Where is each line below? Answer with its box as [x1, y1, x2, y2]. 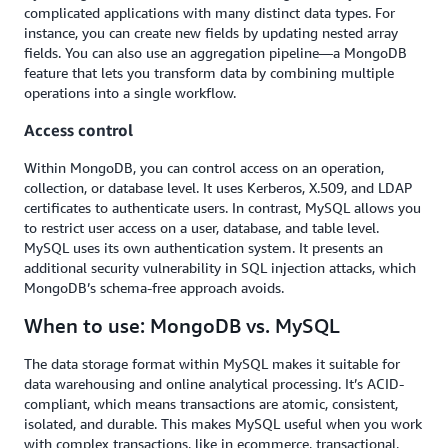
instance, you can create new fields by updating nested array [24, 23, 398, 41]
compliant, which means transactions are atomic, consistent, [24, 395, 398, 413]
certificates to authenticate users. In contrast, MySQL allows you [24, 199, 421, 217]
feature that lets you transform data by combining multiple [24, 63, 394, 81]
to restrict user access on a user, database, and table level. [24, 219, 379, 237]
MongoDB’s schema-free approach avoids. [24, 279, 284, 297]
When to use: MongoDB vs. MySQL [24, 314, 340, 338]
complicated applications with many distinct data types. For [24, 3, 395, 21]
